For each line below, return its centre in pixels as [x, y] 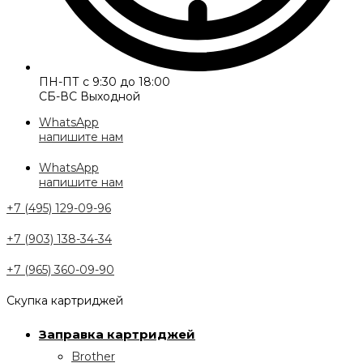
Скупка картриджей [65, 301]
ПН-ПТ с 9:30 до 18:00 [105, 82]
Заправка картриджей [117, 334]
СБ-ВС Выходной [90, 96]
